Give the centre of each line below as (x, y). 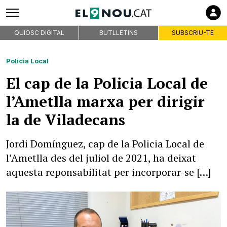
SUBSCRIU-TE (193, 33)
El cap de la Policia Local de (107, 83)
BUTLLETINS (118, 33)
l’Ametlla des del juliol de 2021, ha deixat (101, 158)
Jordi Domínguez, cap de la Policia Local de (105, 144)
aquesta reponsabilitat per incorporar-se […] (109, 172)
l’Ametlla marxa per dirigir (105, 101)
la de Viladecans (66, 120)
